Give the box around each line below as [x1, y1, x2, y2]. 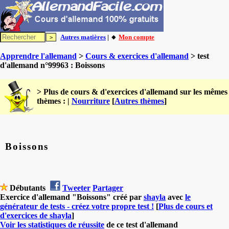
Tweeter [62, 183, 90, 192]
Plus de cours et [158, 201, 213, 211]
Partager [93, 183, 123, 192]
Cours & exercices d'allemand [85, 52, 189, 60]
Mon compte [119, 33, 154, 41]
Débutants [8, 183, 48, 192]
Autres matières [60, 33, 106, 41]
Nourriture [72, 97, 110, 105]
